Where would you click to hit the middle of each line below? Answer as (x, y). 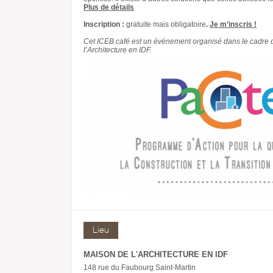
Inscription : (105, 24)
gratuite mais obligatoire (166, 24)
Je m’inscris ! (233, 24)
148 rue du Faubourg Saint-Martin (140, 268)
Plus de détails (109, 7)
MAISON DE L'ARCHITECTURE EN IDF (156, 254)
